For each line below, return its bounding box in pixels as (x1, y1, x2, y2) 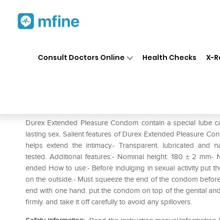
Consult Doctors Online (37, 52, 125, 62)
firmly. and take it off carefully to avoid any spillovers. (26, 197, 194, 206)
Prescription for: (26, 103, 82, 113)
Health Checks (142, 52, 197, 62)
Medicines (99, 44, 129, 53)
